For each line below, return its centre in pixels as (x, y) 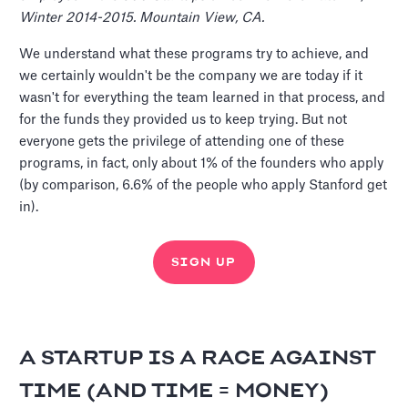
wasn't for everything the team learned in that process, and (203, 98)
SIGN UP (204, 263)
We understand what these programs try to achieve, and (194, 55)
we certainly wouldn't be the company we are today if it (191, 76)
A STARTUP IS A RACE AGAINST (198, 359)
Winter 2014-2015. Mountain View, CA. (142, 18)
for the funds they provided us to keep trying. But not (184, 120)
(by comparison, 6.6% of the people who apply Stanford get (204, 186)
